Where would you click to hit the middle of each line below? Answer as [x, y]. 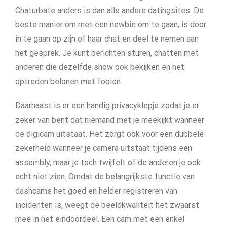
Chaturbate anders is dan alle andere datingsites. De [109, 10]
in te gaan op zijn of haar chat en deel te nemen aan [107, 39]
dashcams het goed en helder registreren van [96, 191]
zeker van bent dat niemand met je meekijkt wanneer [110, 120]
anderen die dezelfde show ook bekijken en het [100, 67]
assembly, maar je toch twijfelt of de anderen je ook [108, 162]
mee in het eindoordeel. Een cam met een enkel [100, 219]
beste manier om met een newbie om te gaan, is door [111, 25]
